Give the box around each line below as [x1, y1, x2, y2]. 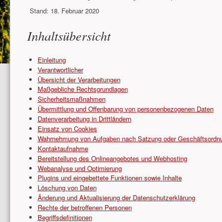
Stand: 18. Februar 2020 [30, 5, 100, 15]
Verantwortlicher [37, 64, 83, 74]
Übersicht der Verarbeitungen [37, 74, 120, 84]
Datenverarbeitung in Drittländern [37, 114, 131, 124]
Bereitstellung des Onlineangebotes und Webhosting [37, 153, 187, 163]
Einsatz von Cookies [37, 124, 97, 134]
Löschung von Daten [37, 183, 97, 193]
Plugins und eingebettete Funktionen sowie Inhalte [37, 173, 182, 183]
